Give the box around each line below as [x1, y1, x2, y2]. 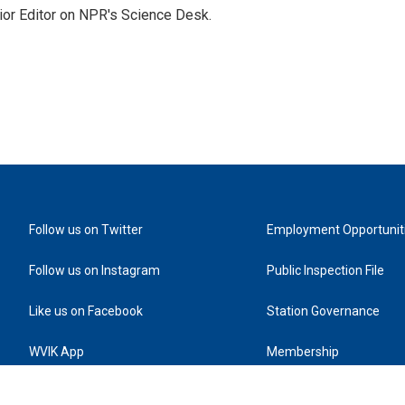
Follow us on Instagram [29, 263, 160, 278]
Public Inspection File [267, 263, 385, 278]
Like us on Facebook [29, 304, 143, 318]
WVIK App [29, 344, 84, 359]
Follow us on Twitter [29, 222, 143, 237]
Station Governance [267, 304, 381, 318]
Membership [267, 344, 340, 359]
